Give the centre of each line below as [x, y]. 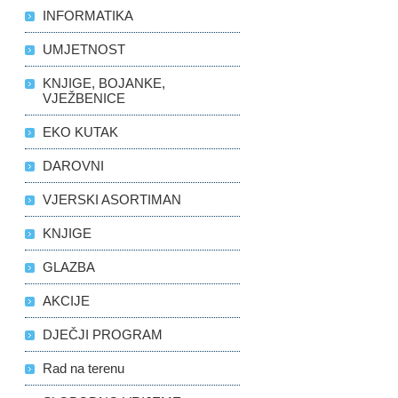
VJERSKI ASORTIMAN [112, 200]
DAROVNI [74, 166]
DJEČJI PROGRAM [103, 335]
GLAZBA [69, 267]
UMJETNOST [84, 50]
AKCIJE [67, 301]
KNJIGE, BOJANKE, [104, 84]
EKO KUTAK [81, 132]
